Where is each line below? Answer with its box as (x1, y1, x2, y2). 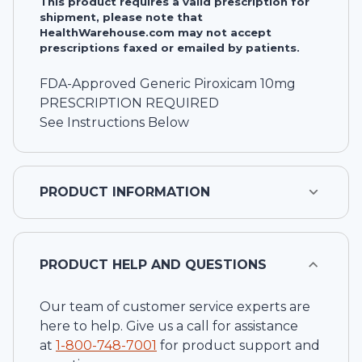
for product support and (160, 337, 320, 353)
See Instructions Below (40, 114, 189, 130)
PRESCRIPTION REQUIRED (40, 95, 219, 111)
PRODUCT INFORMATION (40, 183, 210, 200)
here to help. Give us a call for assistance (40, 318, 298, 334)
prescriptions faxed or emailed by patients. (40, 41, 300, 55)
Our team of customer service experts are (40, 298, 310, 314)
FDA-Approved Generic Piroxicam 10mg (40, 75, 296, 91)
